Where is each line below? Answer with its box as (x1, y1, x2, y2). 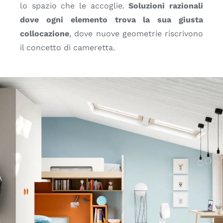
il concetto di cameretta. (19, 42, 115, 52)
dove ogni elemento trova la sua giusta (19, 14, 204, 24)
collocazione (19, 28, 69, 38)
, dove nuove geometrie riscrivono (69, 28, 204, 38)
